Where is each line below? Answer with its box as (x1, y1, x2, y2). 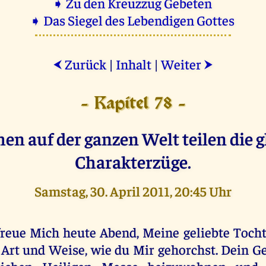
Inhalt (116, 55, 151, 72)
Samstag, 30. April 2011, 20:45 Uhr (34, 182, 232, 199)
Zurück (62, 55, 106, 72)
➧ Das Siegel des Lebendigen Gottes (29, 11, 237, 28)
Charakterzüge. (75, 149, 191, 173)
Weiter (161, 55, 204, 72)
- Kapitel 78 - (81, 96, 185, 112)
